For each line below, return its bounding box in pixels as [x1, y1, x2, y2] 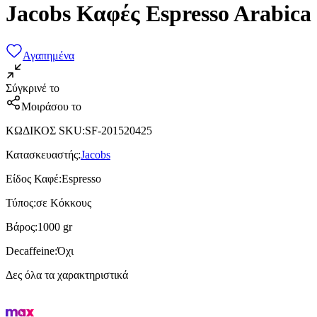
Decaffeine [6, 244, 54, 257]
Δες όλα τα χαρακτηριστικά [6, 268, 128, 281]
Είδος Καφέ [6, 172, 59, 185]
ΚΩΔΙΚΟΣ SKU [6, 124, 82, 137]
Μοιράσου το [21, 100, 81, 113]
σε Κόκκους [36, 196, 91, 209]
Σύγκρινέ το [6, 81, 59, 94]
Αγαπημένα [23, 49, 74, 62]
